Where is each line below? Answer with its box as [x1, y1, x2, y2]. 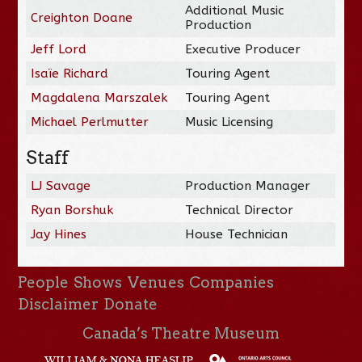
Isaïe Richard [31, 65, 109, 81]
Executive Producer [185, 41, 301, 57]
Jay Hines [31, 226, 87, 242]
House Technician [185, 226, 288, 242]
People [18, 272, 69, 292]
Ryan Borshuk [31, 202, 114, 217]
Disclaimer [18, 294, 99, 314]
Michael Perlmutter [31, 114, 149, 129]
